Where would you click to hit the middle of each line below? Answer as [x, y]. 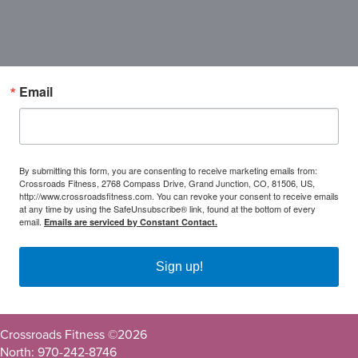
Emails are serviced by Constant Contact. [131, 222]
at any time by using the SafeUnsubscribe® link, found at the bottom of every [167, 209]
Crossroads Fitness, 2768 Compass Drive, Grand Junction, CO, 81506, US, [167, 183]
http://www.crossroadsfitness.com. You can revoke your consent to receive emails [179, 196]
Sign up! [179, 267]
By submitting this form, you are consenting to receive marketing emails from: [168, 171]
